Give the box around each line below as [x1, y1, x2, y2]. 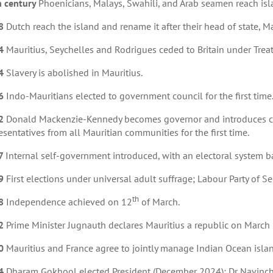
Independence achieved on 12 [5, 196, 132, 208]
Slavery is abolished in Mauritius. [5, 66, 143, 79]
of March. [138, 196, 180, 208]
